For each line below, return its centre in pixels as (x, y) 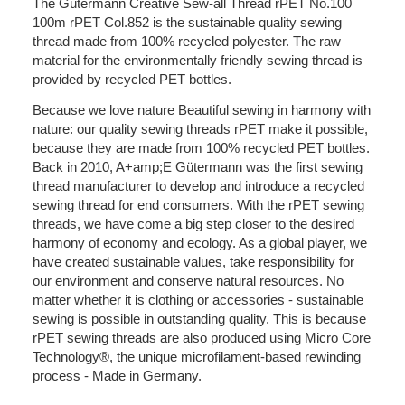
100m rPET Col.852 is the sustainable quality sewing (187, 22)
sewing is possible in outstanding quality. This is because (199, 319)
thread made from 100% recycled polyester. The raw (187, 41)
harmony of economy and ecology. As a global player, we (200, 243)
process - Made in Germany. (117, 376)
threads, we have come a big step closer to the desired (193, 224)
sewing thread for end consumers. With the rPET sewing (198, 205)
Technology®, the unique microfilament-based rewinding (197, 357)
